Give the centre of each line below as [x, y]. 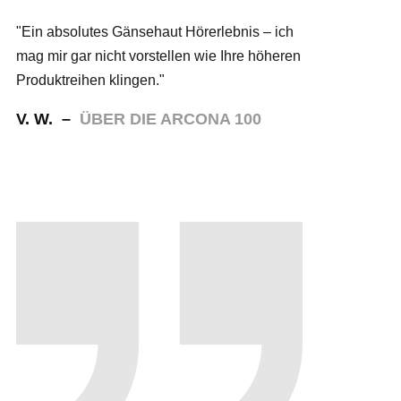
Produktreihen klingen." [90, 80]
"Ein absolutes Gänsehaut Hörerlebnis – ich [155, 32]
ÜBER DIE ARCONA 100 [171, 119]
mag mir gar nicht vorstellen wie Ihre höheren [158, 56]
